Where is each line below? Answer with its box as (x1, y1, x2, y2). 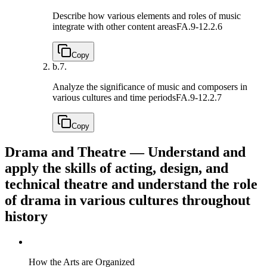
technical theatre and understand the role (5, 176, 257, 193)
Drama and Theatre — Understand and (5, 144, 246, 160)
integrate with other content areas (52, 21, 176, 32)
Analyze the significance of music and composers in (52, 82, 247, 92)
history (5, 209, 48, 225)
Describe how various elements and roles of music (52, 11, 241, 21)
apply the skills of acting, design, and (5, 160, 228, 176)
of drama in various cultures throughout (5, 193, 250, 209)
